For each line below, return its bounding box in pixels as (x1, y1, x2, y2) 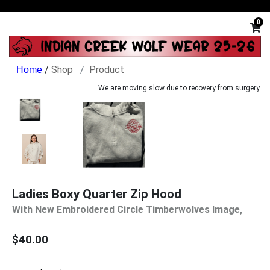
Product (89, 63, 124, 75)
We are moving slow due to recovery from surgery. (98, 83, 261, 92)
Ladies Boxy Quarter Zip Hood (12, 186, 181, 201)
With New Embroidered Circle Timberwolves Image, (12, 203, 242, 215)
